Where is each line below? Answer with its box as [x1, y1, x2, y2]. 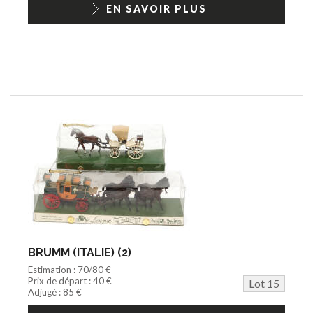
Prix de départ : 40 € [28, 275, 112, 286]
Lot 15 [249, 276, 279, 290]
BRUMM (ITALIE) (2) [28, 245, 131, 259]
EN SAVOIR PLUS [106, 2, 207, 15]
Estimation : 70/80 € [28, 263, 111, 275]
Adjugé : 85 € [28, 286, 82, 298]
